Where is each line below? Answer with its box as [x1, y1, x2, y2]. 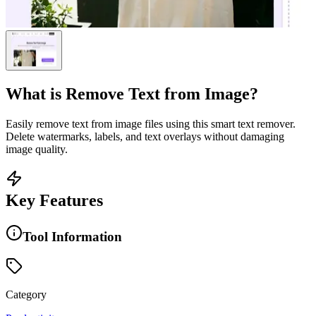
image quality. [6, 142, 68, 155]
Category [6, 288, 47, 301]
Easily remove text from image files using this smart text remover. [6, 117, 296, 130]
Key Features [6, 190, 103, 209]
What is [6, 84, 66, 103]
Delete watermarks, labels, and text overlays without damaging [6, 130, 284, 142]
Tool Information [23, 229, 122, 244]
